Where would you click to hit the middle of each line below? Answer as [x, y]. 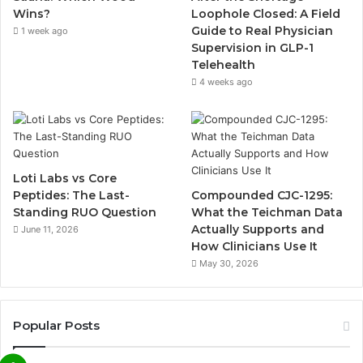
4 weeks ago [226, 81]
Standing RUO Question [85, 212]
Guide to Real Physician [263, 30]
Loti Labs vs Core [65, 178]
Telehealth [224, 64]
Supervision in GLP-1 [253, 47]
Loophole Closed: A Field [266, 13]
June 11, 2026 [50, 229]
